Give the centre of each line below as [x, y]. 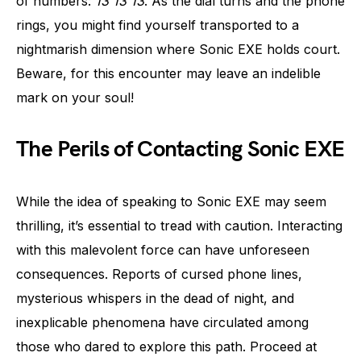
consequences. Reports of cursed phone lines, [159, 274]
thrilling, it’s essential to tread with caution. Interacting [179, 226]
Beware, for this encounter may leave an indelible [168, 73]
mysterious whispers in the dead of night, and [155, 298]
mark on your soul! [75, 98]
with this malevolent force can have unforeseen [163, 250]
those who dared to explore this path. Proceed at [166, 346]
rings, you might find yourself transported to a [158, 25]
